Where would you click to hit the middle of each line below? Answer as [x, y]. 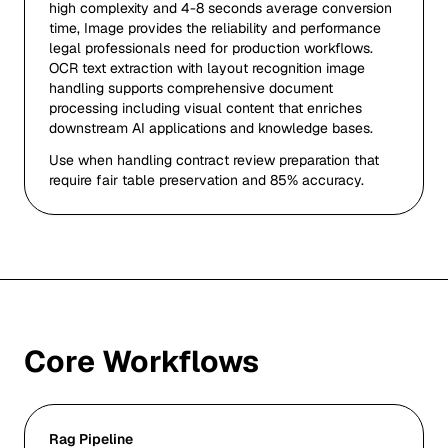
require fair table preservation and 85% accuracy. [206, 180]
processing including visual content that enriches [205, 108]
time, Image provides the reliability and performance [215, 28]
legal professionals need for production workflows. [211, 48]
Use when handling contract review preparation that [214, 160]
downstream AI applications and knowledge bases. [211, 128]
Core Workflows [141, 361]
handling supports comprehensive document [191, 88]
